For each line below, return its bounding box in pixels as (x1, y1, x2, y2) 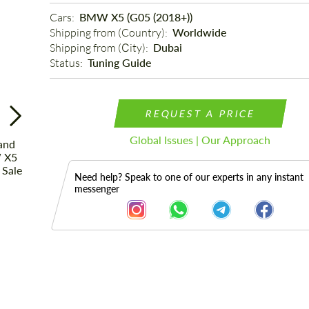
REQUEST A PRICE (144, 108, 257, 119)
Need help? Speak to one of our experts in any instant (74, 171, 303, 183)
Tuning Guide (87, 56, 151, 69)
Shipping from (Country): (49, 26, 170, 39)
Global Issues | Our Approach (130, 133, 271, 146)
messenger (74, 183, 119, 195)
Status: (49, 56, 85, 70)
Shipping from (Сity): (49, 41, 150, 54)
